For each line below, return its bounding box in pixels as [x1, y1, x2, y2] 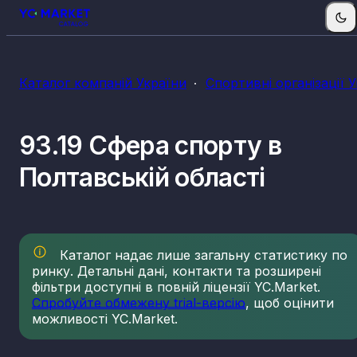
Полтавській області [19, 161, 265, 193]
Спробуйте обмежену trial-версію [32, 295, 245, 312]
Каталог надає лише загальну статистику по [56, 247, 347, 264]
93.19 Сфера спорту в [19, 129, 282, 161]
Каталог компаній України [19, 75, 186, 91]
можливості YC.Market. [32, 311, 178, 328]
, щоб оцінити [245, 295, 334, 312]
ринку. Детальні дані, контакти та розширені [32, 263, 321, 280]
